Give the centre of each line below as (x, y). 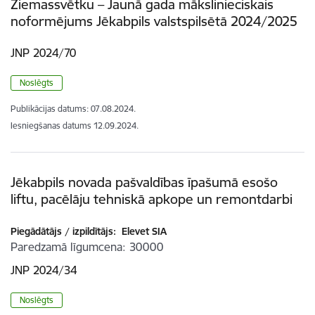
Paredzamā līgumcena (66, 246)
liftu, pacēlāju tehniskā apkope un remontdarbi (152, 199)
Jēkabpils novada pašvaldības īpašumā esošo (144, 182)
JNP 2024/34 (44, 270)
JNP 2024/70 (43, 52)
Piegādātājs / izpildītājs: (63, 231)
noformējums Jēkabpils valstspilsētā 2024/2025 (154, 21)
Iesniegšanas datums (51, 125)
